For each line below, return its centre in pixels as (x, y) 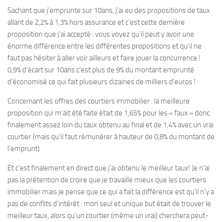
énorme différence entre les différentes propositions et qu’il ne (105, 46)
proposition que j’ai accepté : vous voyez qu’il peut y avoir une (101, 34)
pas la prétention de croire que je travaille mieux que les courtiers (107, 180)
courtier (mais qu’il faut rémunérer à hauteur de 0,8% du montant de (111, 137)
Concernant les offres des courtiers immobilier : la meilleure (99, 101)
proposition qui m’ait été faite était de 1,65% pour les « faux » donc (109, 113)
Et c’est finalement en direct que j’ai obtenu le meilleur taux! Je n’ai (109, 168)
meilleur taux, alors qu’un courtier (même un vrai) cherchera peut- (108, 216)
